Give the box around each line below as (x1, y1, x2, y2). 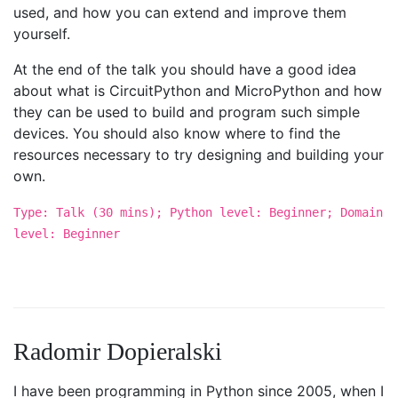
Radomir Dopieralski (13, 338, 222, 365)
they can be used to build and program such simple (13, 103, 360, 121)
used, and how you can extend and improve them (13, 4, 346, 21)
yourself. (13, 25, 70, 43)
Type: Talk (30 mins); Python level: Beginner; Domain (13, 205, 383, 219)
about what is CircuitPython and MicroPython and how (13, 82, 382, 99)
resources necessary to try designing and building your (13, 146, 384, 163)
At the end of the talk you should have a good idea (13, 60, 356, 78)
